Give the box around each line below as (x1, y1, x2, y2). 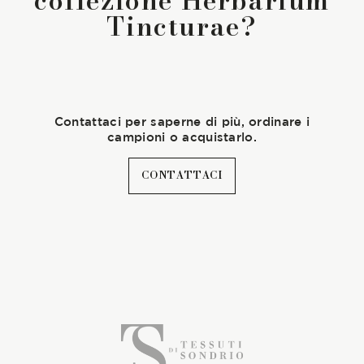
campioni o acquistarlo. (107, 129, 257, 144)
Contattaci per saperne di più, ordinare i (54, 114, 310, 128)
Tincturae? (106, 6, 258, 46)
